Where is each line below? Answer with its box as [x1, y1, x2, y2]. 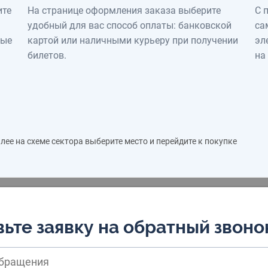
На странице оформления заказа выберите [28, 4, 221, 16]
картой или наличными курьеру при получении [28, 34, 238, 46]
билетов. [28, 49, 66, 61]
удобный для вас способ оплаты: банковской [28, 19, 232, 31]
